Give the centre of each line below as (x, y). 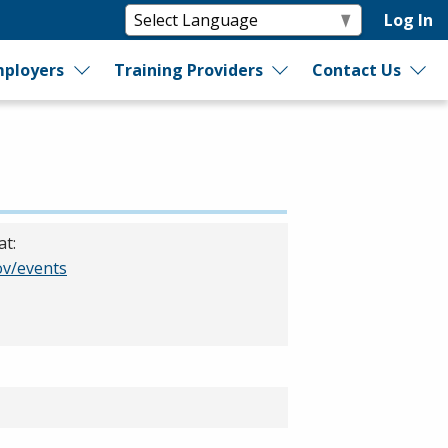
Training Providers (188, 70)
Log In (409, 20)
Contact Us (357, 70)
